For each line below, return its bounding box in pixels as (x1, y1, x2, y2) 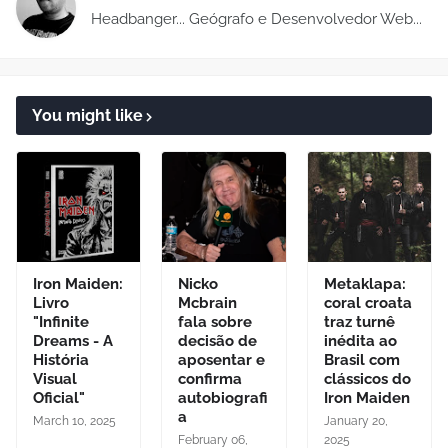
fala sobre (178, 313, 253, 331)
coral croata (323, 294, 412, 312)
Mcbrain (178, 294, 238, 312)
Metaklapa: (323, 275, 406, 293)
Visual (33, 370, 77, 388)
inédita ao (323, 332, 397, 350)
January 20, (323, 414, 388, 428)
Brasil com (323, 351, 400, 369)
